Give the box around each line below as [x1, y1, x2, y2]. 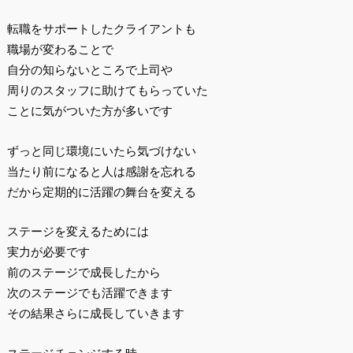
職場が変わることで [6, 43, 113, 57]
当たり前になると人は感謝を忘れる [6, 164, 196, 178]
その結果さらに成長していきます [6, 307, 184, 321]
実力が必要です [6, 245, 90, 259]
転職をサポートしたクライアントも [6, 22, 196, 36]
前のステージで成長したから [6, 266, 161, 280]
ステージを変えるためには [6, 225, 149, 239]
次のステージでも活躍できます [6, 286, 173, 300]
